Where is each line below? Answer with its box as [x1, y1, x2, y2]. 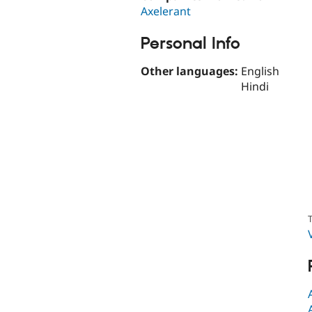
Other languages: [141, 63, 241, 79]
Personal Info [141, 33, 240, 55]
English [241, 63, 279, 79]
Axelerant [141, 3, 191, 19]
